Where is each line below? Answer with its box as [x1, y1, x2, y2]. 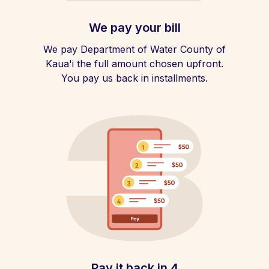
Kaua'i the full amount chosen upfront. [46, 58, 223, 70]
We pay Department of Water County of [43, 43, 226, 55]
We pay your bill [88, 20, 181, 35]
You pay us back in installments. [61, 72, 208, 84]
